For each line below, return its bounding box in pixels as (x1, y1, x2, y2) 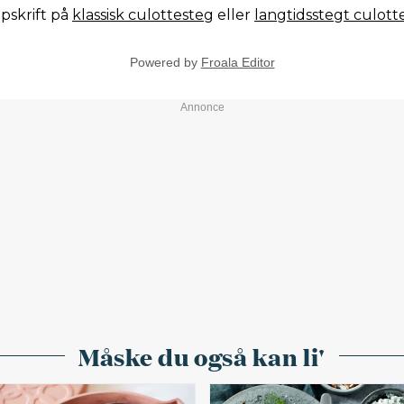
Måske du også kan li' (78, 338, 326, 373)
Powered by (129, 54, 201, 69)
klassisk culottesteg (72, 5, 214, 23)
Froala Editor (200, 54, 275, 69)
